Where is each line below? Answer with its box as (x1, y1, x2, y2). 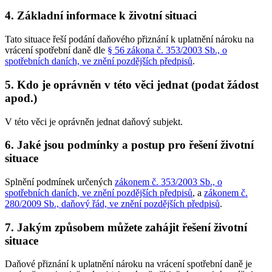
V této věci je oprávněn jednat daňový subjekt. (5, 116, 183, 127)
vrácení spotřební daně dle (5, 45, 107, 56)
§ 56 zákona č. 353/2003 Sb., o (107, 45, 227, 56)
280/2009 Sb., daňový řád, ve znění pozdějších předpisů (5, 199, 220, 209)
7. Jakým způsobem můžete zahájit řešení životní (5, 220, 247, 234)
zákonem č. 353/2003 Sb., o (115, 177, 222, 187)
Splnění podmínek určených (5, 177, 115, 187)
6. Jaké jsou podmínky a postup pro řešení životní (5, 138, 254, 152)
